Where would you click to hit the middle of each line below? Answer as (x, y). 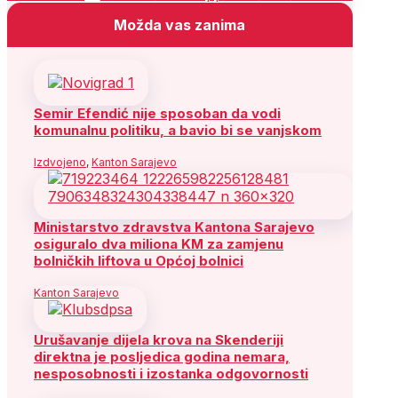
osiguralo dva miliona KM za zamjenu (159, 243)
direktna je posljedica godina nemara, (162, 356)
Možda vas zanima (180, 24)
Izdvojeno (60, 162)
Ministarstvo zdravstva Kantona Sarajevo (174, 227)
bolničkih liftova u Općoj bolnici (139, 260)
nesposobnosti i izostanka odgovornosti (171, 373)
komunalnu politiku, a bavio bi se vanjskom (178, 130)
